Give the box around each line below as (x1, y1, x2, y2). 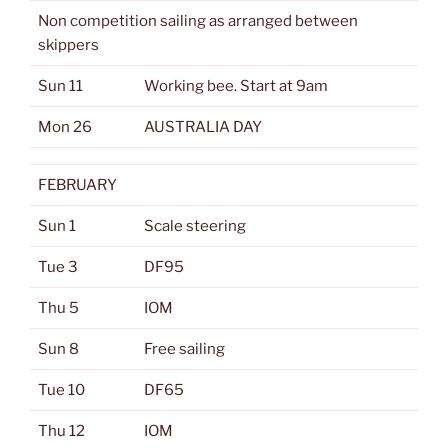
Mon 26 (38, 118, 92, 136)
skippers (38, 36, 99, 54)
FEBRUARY (38, 176, 117, 194)
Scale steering (144, 217, 246, 235)
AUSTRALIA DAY (144, 118, 262, 136)
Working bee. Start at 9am (144, 77, 328, 95)
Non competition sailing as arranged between (38, 12, 358, 30)
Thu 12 (38, 422, 85, 440)
